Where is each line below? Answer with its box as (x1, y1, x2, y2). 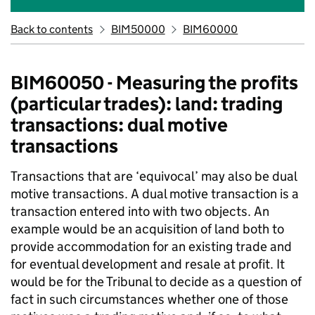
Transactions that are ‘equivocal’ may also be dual (11, 168, 297, 184)
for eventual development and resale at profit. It (11, 256, 285, 272)
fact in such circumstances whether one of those (11, 291, 288, 307)
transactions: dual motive (11, 113, 228, 136)
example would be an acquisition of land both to (11, 221, 284, 237)
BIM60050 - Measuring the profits (11, 71, 298, 94)
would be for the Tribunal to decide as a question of (11, 274, 302, 290)
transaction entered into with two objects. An (11, 203, 269, 219)
